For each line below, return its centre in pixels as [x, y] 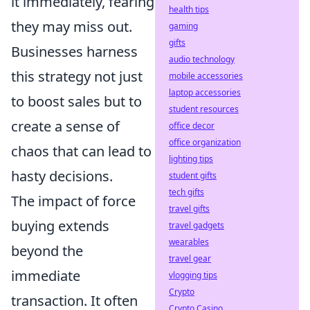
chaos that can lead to [81, 151]
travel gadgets [197, 225]
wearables [189, 242]
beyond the [47, 251]
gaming [183, 26]
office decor [192, 126]
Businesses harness [74, 52]
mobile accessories [206, 76]
